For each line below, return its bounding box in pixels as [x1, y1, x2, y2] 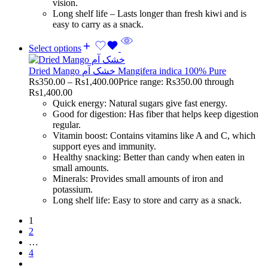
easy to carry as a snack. [53, 19, 144, 29]
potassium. [53, 184, 93, 194]
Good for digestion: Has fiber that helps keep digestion [53, 108, 258, 119]
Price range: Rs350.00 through [118, 76, 234, 87]
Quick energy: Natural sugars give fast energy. [53, 98, 227, 108]
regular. [53, 119, 81, 130]
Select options [29, 42, 81, 53]
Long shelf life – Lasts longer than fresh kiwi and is [53, 8, 246, 19]
